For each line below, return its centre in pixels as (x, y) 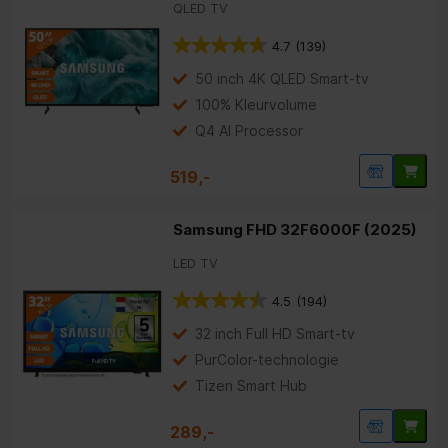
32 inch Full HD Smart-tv (275, 334)
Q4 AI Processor (249, 131)
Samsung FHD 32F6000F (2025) (295, 230)
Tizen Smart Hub (251, 386)
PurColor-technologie (267, 360)
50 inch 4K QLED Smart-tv (282, 79)
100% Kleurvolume (256, 105)
